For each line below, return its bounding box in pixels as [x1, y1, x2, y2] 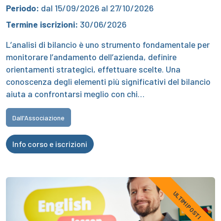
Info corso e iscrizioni [12, 139, 87, 148]
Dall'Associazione [12, 113, 65, 122]
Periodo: [6, 2, 39, 13]
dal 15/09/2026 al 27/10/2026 [39, 2, 153, 13]
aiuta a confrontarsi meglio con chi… [6, 88, 145, 99]
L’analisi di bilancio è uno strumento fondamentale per [6, 38, 210, 50]
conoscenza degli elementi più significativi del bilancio [6, 75, 211, 87]
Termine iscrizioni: [6, 18, 78, 30]
